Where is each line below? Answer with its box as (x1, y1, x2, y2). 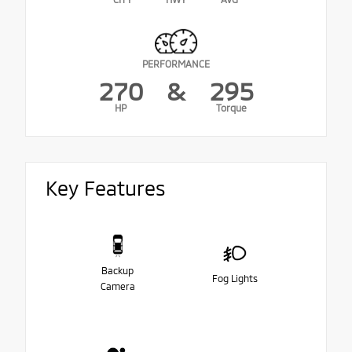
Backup (101, 265, 134, 277)
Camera (100, 280, 135, 292)
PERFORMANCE (142, 58, 210, 70)
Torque (216, 102, 247, 114)
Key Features (46, 176, 166, 200)
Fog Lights (211, 273, 258, 284)
